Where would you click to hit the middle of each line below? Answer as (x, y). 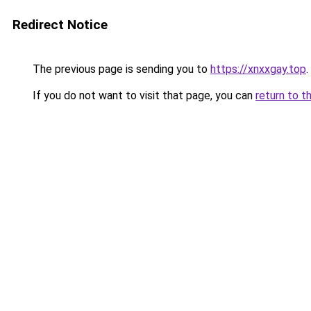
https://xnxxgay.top (258, 69)
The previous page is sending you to (120, 69)
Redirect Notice (60, 25)
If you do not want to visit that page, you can (143, 95)
